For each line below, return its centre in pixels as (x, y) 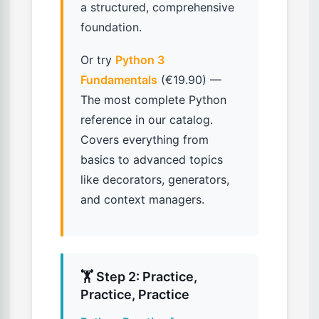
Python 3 (140, 60)
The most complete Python (153, 100)
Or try (98, 60)
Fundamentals (119, 80)
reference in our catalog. (147, 120)
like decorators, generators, (155, 180)
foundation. (111, 27)
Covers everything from (145, 140)
